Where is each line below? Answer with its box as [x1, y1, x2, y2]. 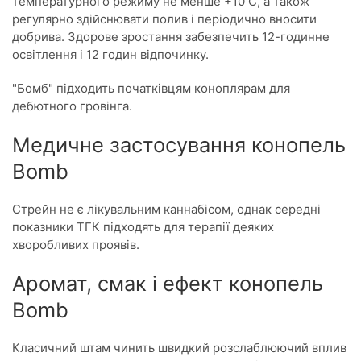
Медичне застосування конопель [12, 132, 346, 157]
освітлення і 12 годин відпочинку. [12, 47, 209, 62]
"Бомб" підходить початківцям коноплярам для [12, 81, 290, 96]
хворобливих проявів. [12, 237, 139, 252]
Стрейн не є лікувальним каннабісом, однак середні [12, 201, 321, 217]
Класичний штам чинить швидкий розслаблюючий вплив [12, 340, 346, 355]
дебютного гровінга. [12, 98, 132, 114]
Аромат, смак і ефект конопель [12, 271, 323, 296]
